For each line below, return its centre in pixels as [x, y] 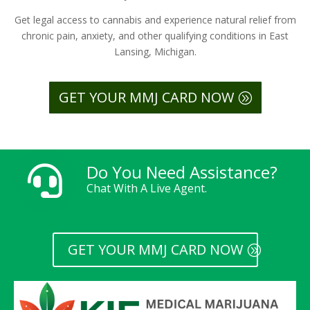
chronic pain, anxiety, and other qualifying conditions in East [155, 35]
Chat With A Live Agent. [147, 188]
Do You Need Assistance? [182, 172]
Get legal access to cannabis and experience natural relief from [155, 19]
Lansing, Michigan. [155, 51]
